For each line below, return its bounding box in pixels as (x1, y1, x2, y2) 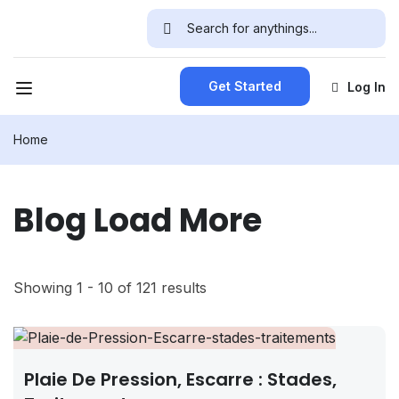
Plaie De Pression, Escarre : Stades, (24, 367, 337, 393)
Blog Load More (13, 198, 262, 243)
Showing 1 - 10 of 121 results (13, 279, 207, 297)
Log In (346, 78, 386, 94)
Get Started (208, 78, 281, 94)
